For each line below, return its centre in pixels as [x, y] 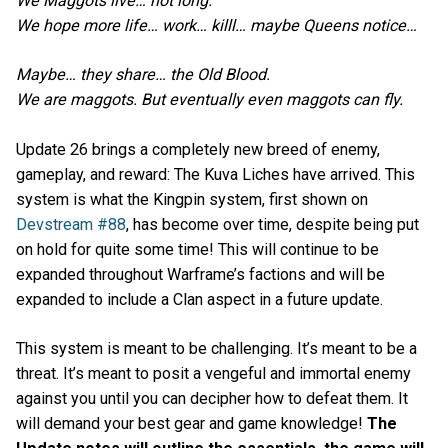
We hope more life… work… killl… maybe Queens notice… [216, 26]
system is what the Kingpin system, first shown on [192, 199]
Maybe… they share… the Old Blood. [143, 75]
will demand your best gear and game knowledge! [191, 423]
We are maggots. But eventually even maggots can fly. [209, 100]
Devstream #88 [71, 224]
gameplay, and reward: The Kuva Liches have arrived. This [215, 174]
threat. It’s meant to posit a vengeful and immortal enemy [213, 373]
